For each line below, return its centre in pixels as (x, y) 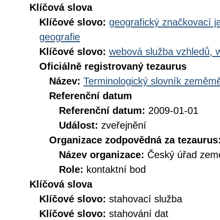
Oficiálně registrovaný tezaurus (113, 66)
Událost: (80, 125)
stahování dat (139, 214)
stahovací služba (146, 199)
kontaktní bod (116, 169)
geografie (60, 37)
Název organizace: (103, 155)
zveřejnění (124, 125)
